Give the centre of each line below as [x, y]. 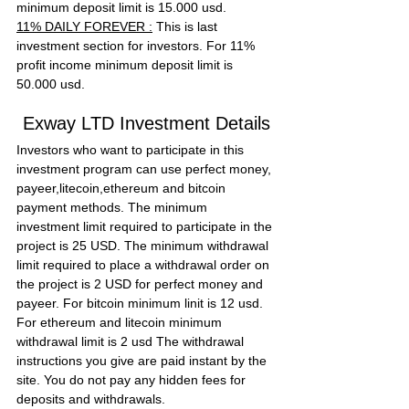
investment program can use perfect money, [146, 169]
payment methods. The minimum [114, 207]
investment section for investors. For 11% [137, 46]
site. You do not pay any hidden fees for [133, 380]
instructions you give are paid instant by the [143, 361]
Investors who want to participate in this [132, 150]
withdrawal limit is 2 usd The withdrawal [132, 341]
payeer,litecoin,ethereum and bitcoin [123, 188]
